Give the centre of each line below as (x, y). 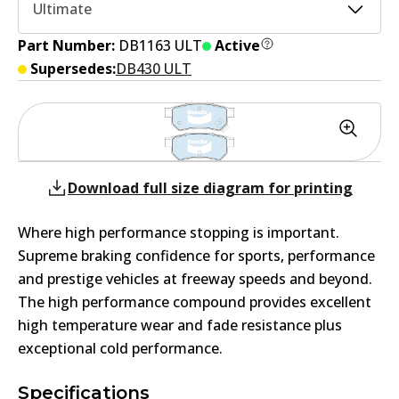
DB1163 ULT (160, 45)
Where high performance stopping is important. (179, 232)
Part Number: (68, 45)
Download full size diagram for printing (210, 187)
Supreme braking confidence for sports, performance (196, 255)
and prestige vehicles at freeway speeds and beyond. (195, 278)
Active (237, 45)
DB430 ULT (154, 68)
